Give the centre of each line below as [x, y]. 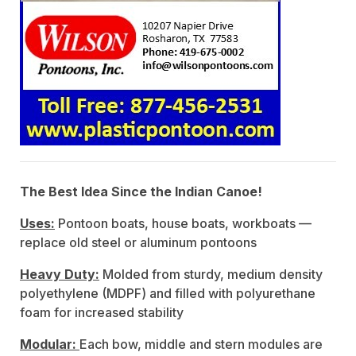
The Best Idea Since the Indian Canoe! [141, 191]
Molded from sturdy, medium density [211, 274]
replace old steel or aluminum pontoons [138, 242]
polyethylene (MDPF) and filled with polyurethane [168, 293]
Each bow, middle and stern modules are [201, 344]
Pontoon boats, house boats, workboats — [183, 223]
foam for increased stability [102, 312]
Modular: [48, 344]
